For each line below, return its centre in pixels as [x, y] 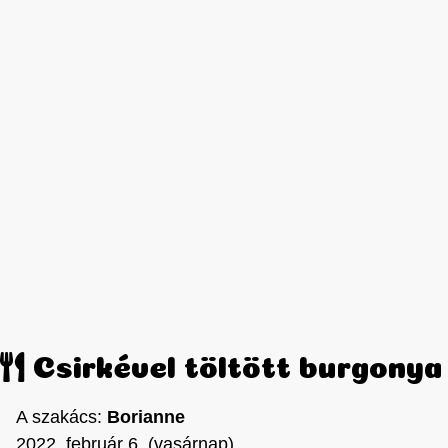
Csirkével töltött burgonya [233, 363]
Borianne [146, 417]
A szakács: [61, 417]
